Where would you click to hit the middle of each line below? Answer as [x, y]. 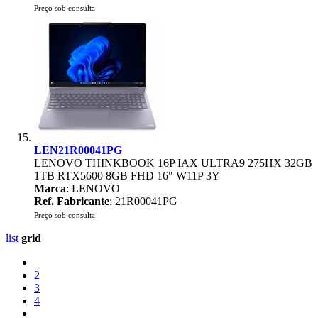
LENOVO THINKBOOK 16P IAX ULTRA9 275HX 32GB [173, 163]
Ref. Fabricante [72, 201]
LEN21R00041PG [78, 150]
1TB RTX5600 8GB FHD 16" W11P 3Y [127, 176]
